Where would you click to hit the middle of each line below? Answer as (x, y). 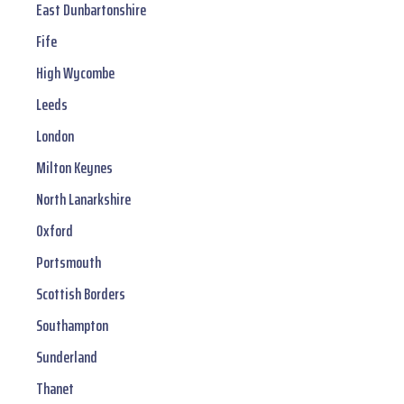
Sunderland (67, 358)
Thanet (55, 389)
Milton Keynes (74, 168)
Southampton (72, 326)
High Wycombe (75, 73)
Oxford (55, 231)
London (55, 137)
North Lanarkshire (83, 200)
